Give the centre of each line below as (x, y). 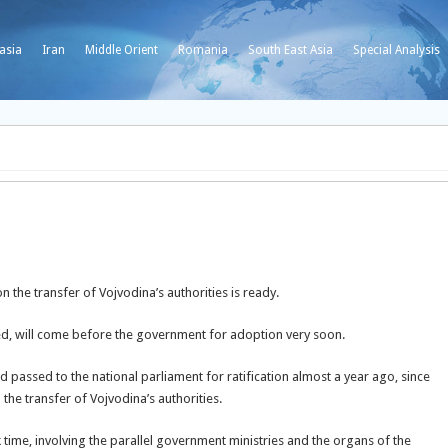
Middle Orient (121, 50)
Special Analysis (396, 50)
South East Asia (290, 50)
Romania (203, 50)
